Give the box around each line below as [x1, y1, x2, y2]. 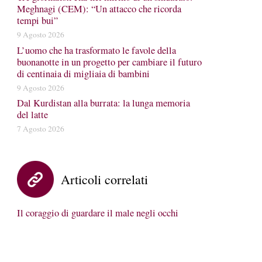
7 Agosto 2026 [16, 123, 64, 134]
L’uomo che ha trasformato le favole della [16, 43, 176, 57]
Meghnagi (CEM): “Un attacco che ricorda [16, 2, 181, 15]
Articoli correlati [60, 171, 148, 188]
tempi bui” [16, 14, 58, 27]
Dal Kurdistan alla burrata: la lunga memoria [16, 96, 190, 109]
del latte [16, 108, 48, 121]
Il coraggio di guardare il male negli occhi [16, 206, 178, 219]
